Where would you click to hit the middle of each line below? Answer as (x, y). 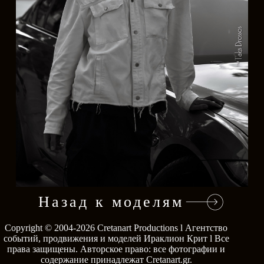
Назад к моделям (111, 202)
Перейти (116, 232)
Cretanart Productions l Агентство (163, 228)
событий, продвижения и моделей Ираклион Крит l (109, 239)
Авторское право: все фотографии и (153, 249)
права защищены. (44, 249)
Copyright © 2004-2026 (51, 228)
